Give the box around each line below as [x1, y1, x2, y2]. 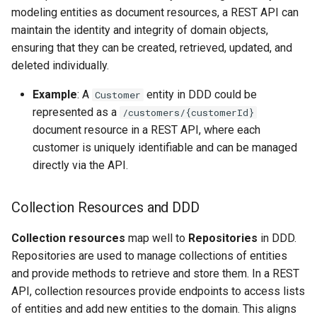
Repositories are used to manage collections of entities [11, 249, 287, 263]
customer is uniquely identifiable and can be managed [33, 141, 297, 155]
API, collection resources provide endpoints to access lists [11, 284, 305, 299]
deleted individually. [11, 59, 109, 73]
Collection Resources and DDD [11, 199, 200, 217]
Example [33, 88, 77, 102]
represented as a [33, 105, 120, 120]
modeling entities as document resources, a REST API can [11, 6, 299, 20]
